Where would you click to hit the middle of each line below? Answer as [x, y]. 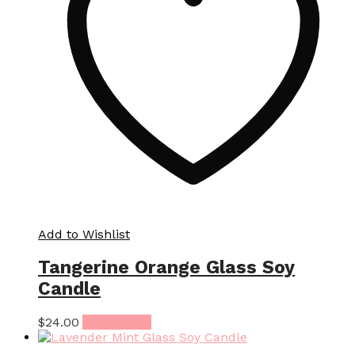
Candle [69, 289]
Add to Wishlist [84, 234]
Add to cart [117, 323]
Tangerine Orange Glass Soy [166, 268]
